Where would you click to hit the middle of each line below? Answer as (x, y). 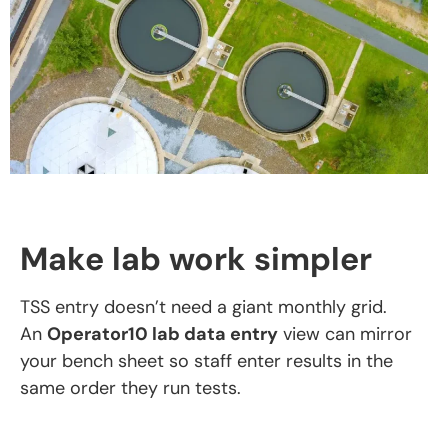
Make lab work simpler (196, 259)
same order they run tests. (130, 388)
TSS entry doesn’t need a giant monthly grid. (203, 307)
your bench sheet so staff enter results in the (206, 361)
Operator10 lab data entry (162, 334)
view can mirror (345, 334)
